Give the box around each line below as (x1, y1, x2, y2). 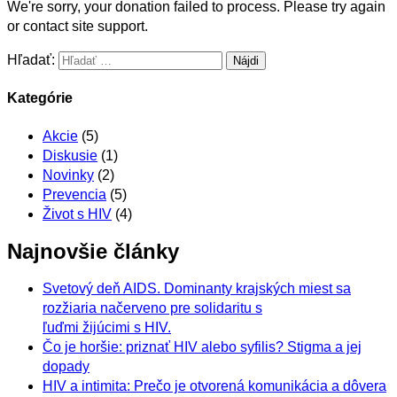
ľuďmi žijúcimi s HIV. (43, 320, 171, 336)
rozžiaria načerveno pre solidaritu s (43, 300, 262, 316)
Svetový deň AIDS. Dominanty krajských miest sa (43, 281, 351, 297)
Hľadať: (7, 51, 55, 67)
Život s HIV (43, 206, 112, 222)
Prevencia (43, 187, 106, 203)
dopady (43, 359, 90, 375)
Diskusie (43, 148, 97, 164)
